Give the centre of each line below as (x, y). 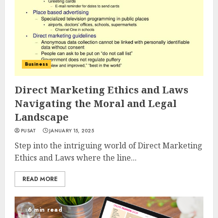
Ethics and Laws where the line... (76, 158)
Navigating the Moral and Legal (96, 103)
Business (36, 64)
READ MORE (40, 179)
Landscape (42, 117)
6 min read (45, 210)
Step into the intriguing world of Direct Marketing (109, 145)
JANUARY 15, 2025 (72, 131)
